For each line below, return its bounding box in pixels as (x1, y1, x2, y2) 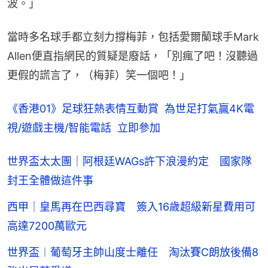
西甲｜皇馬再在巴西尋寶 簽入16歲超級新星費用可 (7, 200, 255, 214)
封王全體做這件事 (7, 174, 93, 187)
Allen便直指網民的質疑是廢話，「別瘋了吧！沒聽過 (7, 50, 258, 63)
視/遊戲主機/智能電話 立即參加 (7, 121, 160, 135)
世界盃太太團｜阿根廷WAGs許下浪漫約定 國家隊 (7, 155, 252, 168)
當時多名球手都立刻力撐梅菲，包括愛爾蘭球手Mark (7, 31, 259, 44)
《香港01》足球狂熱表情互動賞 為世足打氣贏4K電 (7, 102, 254, 115)
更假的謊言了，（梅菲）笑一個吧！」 (7, 69, 190, 82)
